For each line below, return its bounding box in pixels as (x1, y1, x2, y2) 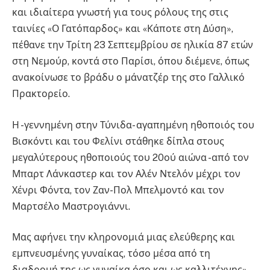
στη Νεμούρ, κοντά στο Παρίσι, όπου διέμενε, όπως (12, 55, 250, 67)
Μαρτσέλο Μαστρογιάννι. (12, 200, 130, 212)
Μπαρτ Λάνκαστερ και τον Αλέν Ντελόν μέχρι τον (12, 168, 240, 180)
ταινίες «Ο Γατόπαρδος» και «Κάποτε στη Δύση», (12, 23, 233, 34)
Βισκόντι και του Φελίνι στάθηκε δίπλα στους (12, 135, 224, 147)
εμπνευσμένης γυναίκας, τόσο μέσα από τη (12, 248, 210, 260)
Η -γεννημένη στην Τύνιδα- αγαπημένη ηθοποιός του (12, 119, 254, 131)
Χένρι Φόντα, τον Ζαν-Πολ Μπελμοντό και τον (12, 184, 224, 196)
